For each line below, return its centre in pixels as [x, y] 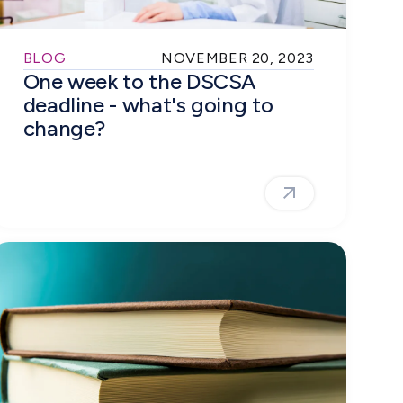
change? [64, 128]
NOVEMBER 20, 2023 [237, 58]
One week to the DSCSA [139, 81]
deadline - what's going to [148, 104]
